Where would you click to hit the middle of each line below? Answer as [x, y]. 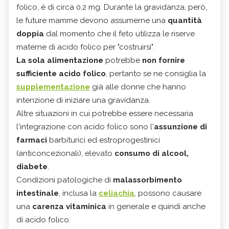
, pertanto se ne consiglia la [156, 73]
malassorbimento [147, 180]
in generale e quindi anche [156, 206]
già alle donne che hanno [139, 87]
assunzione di [180, 127]
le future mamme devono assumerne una [92, 20]
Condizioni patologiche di [65, 180]
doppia [30, 33]
